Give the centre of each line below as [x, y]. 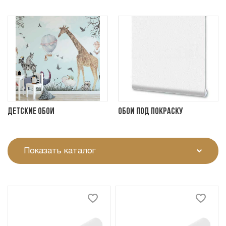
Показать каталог [60, 151]
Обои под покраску [151, 112]
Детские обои [31, 112]
